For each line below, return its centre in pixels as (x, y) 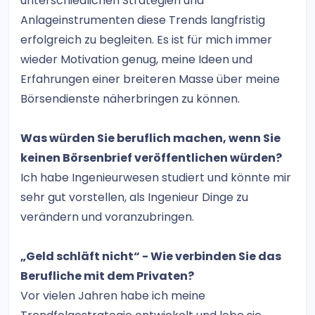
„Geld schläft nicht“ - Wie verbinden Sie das (151, 256)
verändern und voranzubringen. (107, 217)
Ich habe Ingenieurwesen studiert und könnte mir (156, 177)
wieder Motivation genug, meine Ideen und (136, 59)
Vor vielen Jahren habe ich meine (113, 295)
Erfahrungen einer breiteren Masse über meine (150, 79)
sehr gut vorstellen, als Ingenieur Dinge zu (134, 197)
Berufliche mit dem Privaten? (107, 276)
